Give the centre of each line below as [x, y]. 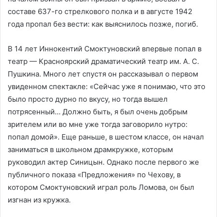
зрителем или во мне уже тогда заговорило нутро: [98, 124]
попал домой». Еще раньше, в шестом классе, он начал [106, 137]
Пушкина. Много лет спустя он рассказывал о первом [103, 74]
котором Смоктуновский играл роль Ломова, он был [101, 187]
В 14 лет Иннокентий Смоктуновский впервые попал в [105, 48]
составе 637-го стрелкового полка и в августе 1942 [100, 11]
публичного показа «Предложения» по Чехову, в [94, 174]
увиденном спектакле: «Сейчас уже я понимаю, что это [107, 86]
